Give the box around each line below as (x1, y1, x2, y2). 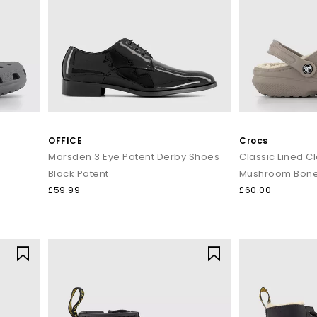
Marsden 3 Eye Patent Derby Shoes (48, 150, 219, 164)
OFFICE (48, 134, 82, 147)
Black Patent (48, 167, 109, 181)
